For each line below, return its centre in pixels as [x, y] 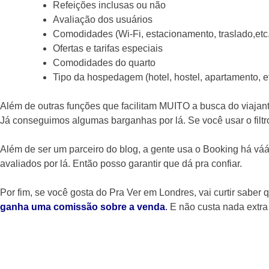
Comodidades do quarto [104, 62]
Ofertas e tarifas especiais [108, 48]
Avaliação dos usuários [103, 19]
